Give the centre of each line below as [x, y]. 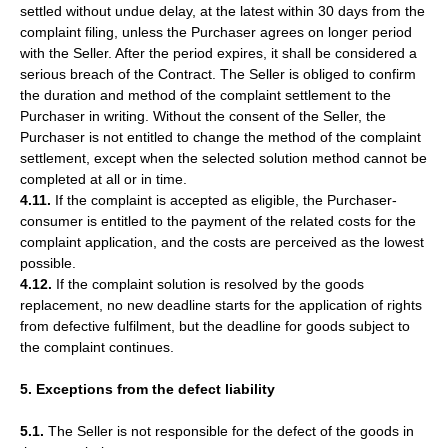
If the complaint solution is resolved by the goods [208, 284]
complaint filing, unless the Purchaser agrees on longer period [216, 32]
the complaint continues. [97, 347]
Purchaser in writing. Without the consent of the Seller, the [203, 116]
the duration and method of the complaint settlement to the [205, 95]
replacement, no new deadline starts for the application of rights [221, 305]
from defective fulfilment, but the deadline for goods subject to [215, 326]
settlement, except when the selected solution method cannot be [223, 158]
